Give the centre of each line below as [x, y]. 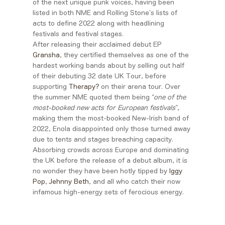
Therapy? [84, 87]
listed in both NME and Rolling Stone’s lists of [105, 13]
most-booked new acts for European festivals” [105, 108]
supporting [50, 87]
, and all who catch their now [134, 182]
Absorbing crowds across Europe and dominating [110, 150]
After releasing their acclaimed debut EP [97, 45]
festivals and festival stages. [78, 34]
